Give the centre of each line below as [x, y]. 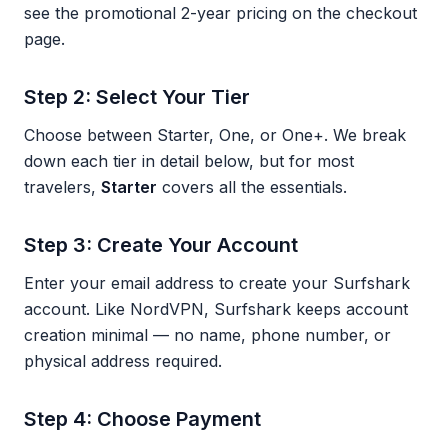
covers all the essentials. [252, 187]
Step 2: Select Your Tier [137, 97]
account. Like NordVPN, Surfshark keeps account [216, 309]
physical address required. [123, 361]
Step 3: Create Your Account [161, 245]
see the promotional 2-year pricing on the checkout [220, 13]
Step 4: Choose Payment [142, 419]
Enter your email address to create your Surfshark [217, 283]
